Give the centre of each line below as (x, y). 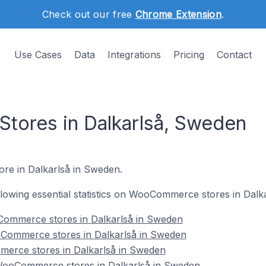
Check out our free (88, 14)
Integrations (134, 55)
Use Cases (38, 55)
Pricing (189, 55)
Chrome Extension (178, 14)
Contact (234, 55)
